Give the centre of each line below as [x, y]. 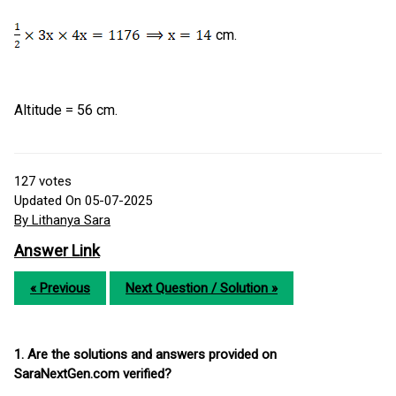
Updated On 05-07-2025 [83, 201]
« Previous [60, 289]
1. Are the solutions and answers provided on [145, 355]
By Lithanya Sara [62, 221]
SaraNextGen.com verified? [93, 374]
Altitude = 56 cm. [66, 110]
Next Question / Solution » [202, 289]
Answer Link [57, 251]
